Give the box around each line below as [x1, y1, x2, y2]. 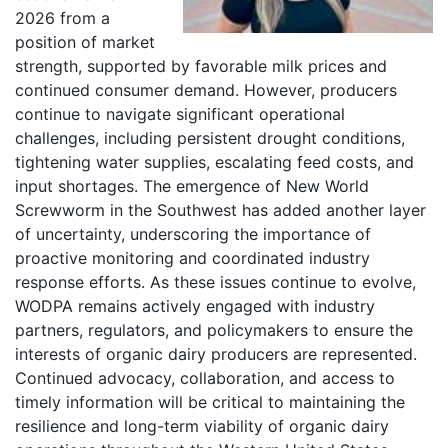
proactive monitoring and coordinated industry [15, 247, 370, 268]
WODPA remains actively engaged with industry [15, 295, 375, 316]
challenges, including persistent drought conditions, [15, 127, 405, 148]
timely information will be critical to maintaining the [15, 391, 405, 412]
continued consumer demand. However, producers [15, 79, 397, 100]
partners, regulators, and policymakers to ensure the [15, 319, 413, 340]
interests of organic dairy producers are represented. [15, 343, 417, 364]
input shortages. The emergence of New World [15, 175, 369, 196]
